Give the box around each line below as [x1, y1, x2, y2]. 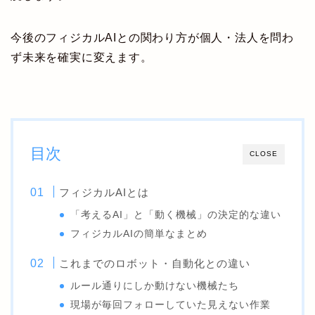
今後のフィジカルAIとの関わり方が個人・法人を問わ [11, 32, 294, 44]
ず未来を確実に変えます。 [11, 51, 153, 64]
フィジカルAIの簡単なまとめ [70, 229, 208, 240]
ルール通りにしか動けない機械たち [70, 281, 240, 292]
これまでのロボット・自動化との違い [59, 257, 251, 270]
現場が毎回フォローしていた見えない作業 [70, 300, 271, 311]
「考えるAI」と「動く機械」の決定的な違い [70, 210, 282, 221]
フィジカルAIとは [59, 186, 150, 199]
